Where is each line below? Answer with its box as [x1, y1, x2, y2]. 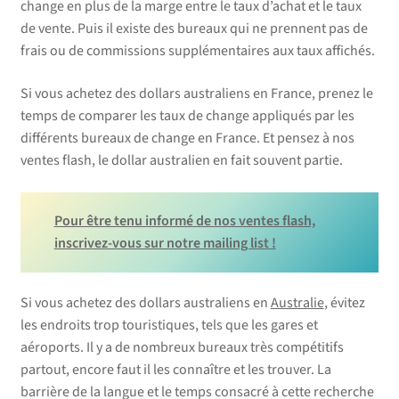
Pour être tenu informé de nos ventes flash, [53, 210, 315, 231]
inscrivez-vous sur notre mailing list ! [53, 232, 276, 253]
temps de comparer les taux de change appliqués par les [20, 105, 354, 126]
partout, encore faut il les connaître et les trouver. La [20, 360, 331, 380]
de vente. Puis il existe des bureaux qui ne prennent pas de [20, 19, 368, 39]
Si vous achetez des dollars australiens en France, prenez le [20, 83, 373, 103]
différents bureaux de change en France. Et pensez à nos [20, 127, 354, 148]
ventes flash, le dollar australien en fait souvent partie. [20, 150, 343, 170]
